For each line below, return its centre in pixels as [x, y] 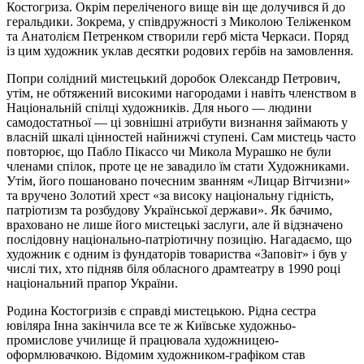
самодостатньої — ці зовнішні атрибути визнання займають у [177, 122]
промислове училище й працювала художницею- [143, 340]
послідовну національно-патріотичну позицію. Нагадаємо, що [179, 239]
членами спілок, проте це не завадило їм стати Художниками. [178, 166]
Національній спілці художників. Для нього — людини [159, 107]
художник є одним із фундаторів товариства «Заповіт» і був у [177, 253]
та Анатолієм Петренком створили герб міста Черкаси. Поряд [178, 36]
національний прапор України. [92, 283]
